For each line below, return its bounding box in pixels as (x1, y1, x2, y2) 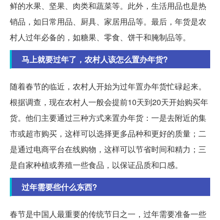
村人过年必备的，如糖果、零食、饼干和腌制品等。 (10, 31, 191, 43)
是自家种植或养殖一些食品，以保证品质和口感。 (10, 159, 183, 170)
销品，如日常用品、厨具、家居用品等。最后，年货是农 (10, 15, 206, 27)
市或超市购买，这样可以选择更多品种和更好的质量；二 (10, 127, 206, 139)
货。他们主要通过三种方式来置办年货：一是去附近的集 (10, 111, 206, 123)
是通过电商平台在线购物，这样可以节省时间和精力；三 (10, 143, 206, 155)
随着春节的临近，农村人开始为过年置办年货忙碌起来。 (10, 80, 206, 92)
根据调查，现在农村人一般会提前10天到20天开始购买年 (10, 96, 208, 108)
